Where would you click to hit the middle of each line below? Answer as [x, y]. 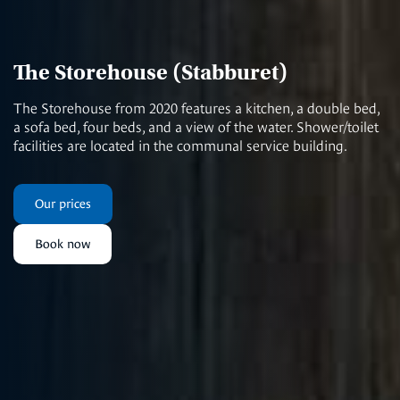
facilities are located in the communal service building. [180, 146]
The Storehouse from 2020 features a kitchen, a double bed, [196, 108]
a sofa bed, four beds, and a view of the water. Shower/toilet [196, 127]
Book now [62, 243]
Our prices [63, 203]
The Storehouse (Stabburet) [150, 72]
